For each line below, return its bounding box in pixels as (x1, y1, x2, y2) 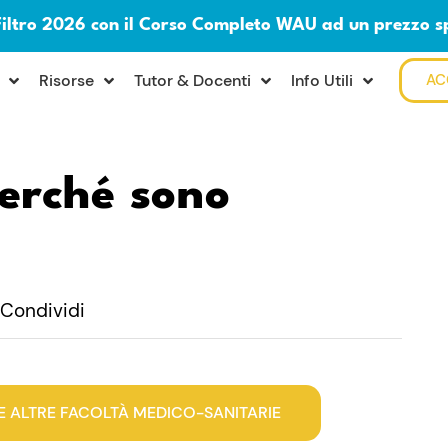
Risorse (39, 69, 94, 91)
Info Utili (291, 69, 353, 91)
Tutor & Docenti (134, 69, 251, 91)
